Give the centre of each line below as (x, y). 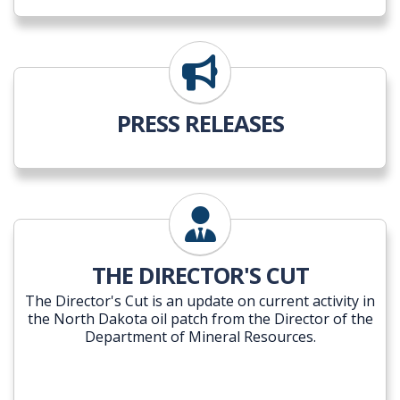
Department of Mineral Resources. (200, 337)
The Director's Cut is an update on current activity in (200, 301)
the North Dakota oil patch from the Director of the (200, 319)
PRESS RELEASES (200, 124)
